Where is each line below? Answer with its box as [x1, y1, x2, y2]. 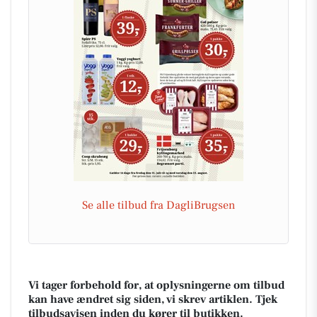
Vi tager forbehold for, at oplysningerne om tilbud [28, 277, 284, 292]
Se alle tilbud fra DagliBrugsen [82, 197, 235, 212]
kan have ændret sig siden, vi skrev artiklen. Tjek [28, 292, 277, 306]
